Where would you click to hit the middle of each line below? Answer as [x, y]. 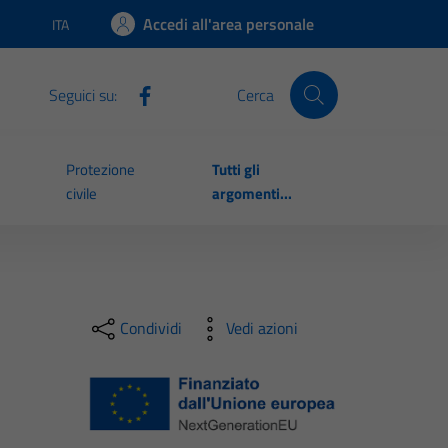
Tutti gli [235, 170]
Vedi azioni [261, 328]
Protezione [100, 170]
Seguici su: [82, 94]
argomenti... [251, 194]
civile [81, 194]
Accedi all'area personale [228, 24]
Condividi [150, 328]
